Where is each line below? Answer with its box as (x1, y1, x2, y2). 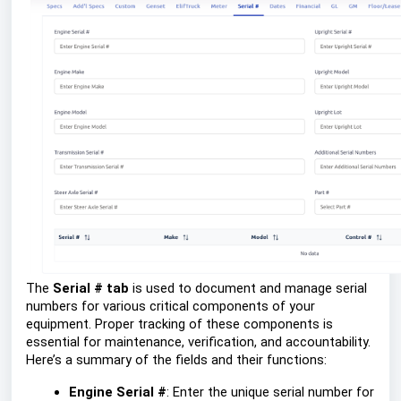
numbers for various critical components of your (26, 298, 315, 314)
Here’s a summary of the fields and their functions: (26, 352, 327, 368)
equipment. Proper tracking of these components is (26, 316, 333, 332)
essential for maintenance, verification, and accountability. (26, 334, 371, 350)
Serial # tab (53, 280, 129, 296)
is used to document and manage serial (129, 280, 367, 296)
